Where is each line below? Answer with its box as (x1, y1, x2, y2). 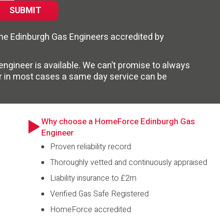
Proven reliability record (50, 141, 131, 153)
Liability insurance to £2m (50, 172, 137, 184)
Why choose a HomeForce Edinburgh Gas (41, 115, 195, 128)
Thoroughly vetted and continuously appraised (50, 157, 207, 168)
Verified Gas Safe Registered (50, 188, 149, 200)
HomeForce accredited (50, 204, 131, 216)
